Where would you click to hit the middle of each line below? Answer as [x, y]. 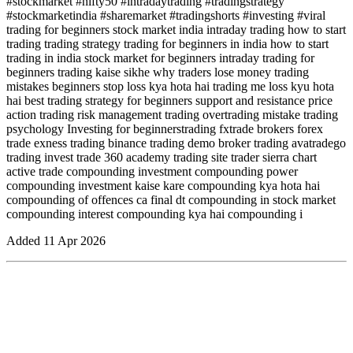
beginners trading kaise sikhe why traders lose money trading [158, 72]
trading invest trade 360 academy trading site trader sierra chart [162, 157]
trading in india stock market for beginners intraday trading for [160, 58]
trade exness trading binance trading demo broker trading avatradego [176, 143]
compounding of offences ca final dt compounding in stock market [171, 199]
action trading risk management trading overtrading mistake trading [172, 114]
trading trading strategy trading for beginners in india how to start [167, 43]
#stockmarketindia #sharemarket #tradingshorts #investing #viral [166, 15]
